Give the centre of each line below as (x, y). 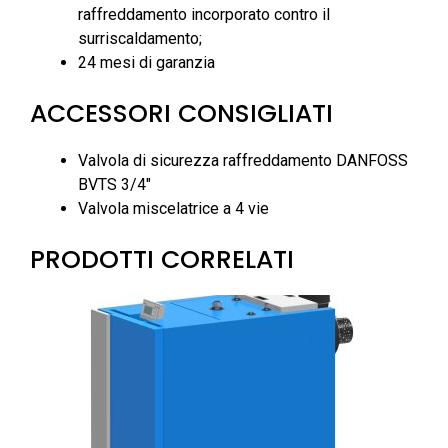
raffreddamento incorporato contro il (204, 14)
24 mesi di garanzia (146, 62)
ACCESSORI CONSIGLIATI (181, 113)
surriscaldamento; (140, 38)
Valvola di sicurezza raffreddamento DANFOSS (243, 160)
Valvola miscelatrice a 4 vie (173, 208)
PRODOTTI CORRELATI (162, 259)
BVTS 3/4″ (114, 184)
